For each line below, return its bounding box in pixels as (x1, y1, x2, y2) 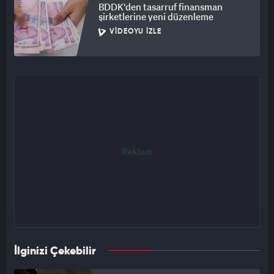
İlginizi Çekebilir (14, 246, 96, 257)
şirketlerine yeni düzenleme (98, 10, 213, 23)
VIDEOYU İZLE (109, 28, 161, 36)
